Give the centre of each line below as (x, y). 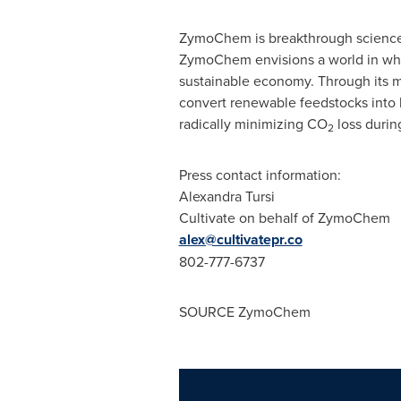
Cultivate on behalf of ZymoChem (284, 218)
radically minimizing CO (253, 124)
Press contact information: (260, 175)
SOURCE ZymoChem (244, 311)
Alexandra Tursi (226, 196)
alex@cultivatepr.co (240, 239)
